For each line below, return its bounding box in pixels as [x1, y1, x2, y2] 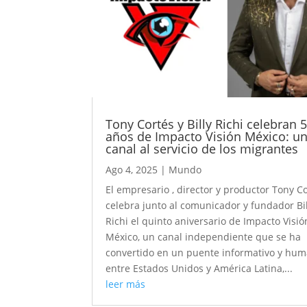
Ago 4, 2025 [106, 163, 158, 177]
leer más [106, 278, 146, 291]
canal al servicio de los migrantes [106, 140, 299, 158]
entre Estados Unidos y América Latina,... [106, 262, 293, 275]
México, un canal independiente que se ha [106, 230, 302, 244]
